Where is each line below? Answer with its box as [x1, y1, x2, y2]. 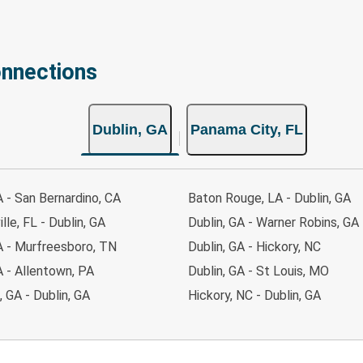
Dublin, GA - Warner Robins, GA [188, 214, 359, 230]
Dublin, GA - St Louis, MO [188, 263, 329, 279]
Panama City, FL [190, 121, 303, 138]
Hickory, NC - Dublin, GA [188, 287, 321, 303]
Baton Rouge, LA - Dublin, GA [188, 190, 351, 206]
